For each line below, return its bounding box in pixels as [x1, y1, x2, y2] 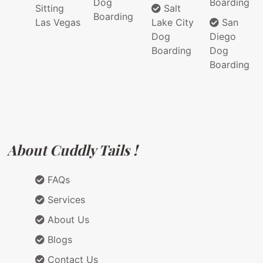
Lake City [151, 16, 194, 29]
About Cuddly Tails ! [7, 140, 137, 160]
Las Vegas [35, 16, 80, 29]
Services [45, 194, 85, 206]
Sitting [35, 2, 64, 15]
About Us [45, 214, 89, 226]
